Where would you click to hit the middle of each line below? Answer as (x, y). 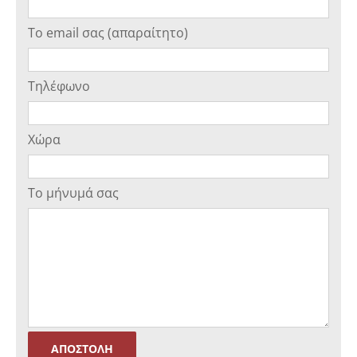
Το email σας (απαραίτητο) (108, 32)
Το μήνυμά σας (73, 192)
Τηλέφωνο (59, 86)
